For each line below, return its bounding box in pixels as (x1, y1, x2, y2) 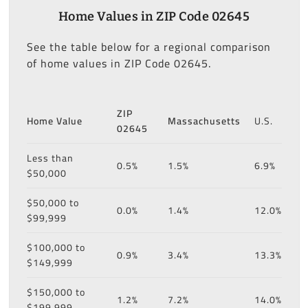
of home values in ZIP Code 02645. (26, 52, 211, 74)
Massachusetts (167, 111, 241, 130)
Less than (26, 148, 74, 167)
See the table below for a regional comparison (26, 36, 271, 57)
